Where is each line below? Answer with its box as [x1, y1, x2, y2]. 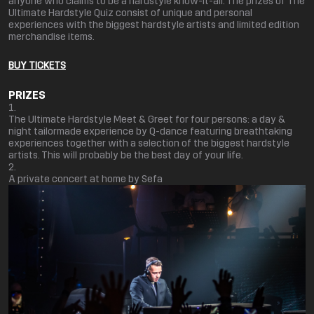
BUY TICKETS [8, 60, 66, 71]
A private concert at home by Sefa [8, 173, 163, 185]
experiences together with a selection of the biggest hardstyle [8, 137, 289, 149]
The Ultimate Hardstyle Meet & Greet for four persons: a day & [8, 114, 285, 125]
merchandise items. [8, 31, 95, 43]
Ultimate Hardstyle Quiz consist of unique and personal [8, 7, 252, 19]
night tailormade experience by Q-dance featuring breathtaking [8, 125, 292, 137]
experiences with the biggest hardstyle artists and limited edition [8, 19, 299, 31]
